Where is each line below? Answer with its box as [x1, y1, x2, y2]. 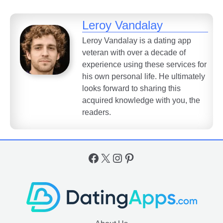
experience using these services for [82, 60, 207, 69]
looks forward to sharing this [82, 84, 181, 93]
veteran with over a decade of [82, 48, 186, 57]
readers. [82, 108, 111, 116]
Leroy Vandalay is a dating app [82, 36, 191, 45]
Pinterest [123, 150, 170, 164]
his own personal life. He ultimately [82, 72, 205, 81]
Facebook [87, 150, 139, 164]
